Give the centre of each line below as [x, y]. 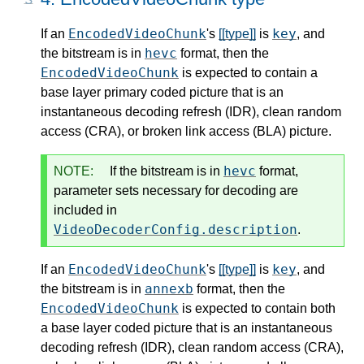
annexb [169, 289]
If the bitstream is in [165, 171]
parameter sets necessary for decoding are [176, 191]
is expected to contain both [257, 309]
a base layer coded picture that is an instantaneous [186, 328]
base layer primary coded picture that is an [162, 93]
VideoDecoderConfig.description [175, 230]
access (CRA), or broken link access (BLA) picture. [186, 132]
